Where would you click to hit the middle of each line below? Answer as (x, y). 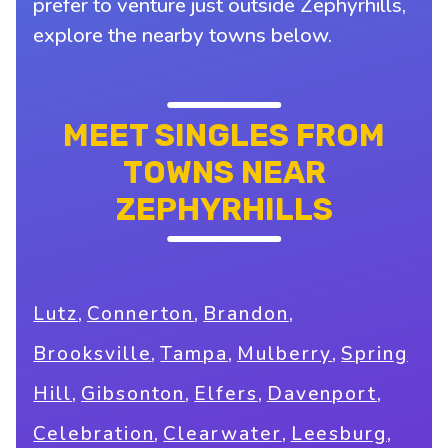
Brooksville (92, 354)
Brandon (246, 314)
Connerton (141, 314)
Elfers (226, 394)
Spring (374, 354)
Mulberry (285, 354)
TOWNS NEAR (224, 172)
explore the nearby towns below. (183, 34)
